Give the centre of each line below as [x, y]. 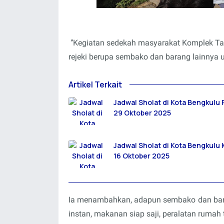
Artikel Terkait [95, 84]
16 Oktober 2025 [141, 155]
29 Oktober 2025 [142, 112]
